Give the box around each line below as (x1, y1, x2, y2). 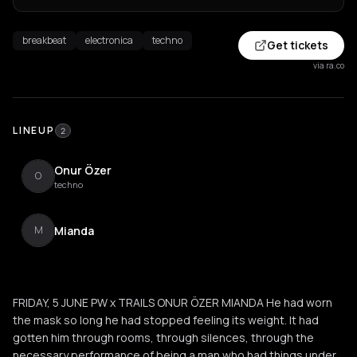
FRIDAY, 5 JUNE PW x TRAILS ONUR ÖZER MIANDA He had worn (13, 295, 332, 310)
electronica (85, 33, 133, 47)
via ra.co (313, 60, 344, 71)
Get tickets (267, 37, 328, 53)
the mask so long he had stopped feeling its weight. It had (13, 312, 319, 328)
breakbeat (22, 33, 66, 47)
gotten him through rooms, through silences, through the (13, 330, 314, 345)
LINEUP (13, 124, 55, 137)
